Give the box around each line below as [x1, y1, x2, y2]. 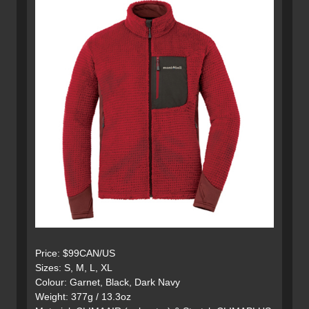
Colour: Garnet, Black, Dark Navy [35, 277, 180, 288]
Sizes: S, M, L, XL [35, 262, 112, 274]
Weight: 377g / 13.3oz [35, 291, 131, 303]
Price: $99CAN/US [35, 248, 115, 259]
